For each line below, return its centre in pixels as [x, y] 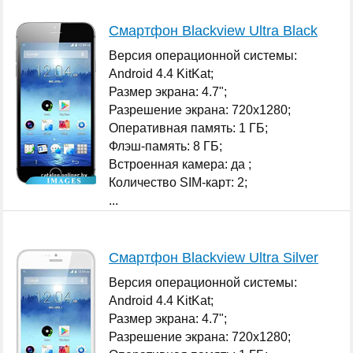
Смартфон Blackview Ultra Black [214, 30]
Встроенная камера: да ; [180, 164]
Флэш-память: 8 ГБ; [166, 146]
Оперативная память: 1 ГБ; [189, 128]
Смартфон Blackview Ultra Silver [214, 257]
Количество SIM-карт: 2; [178, 182]
